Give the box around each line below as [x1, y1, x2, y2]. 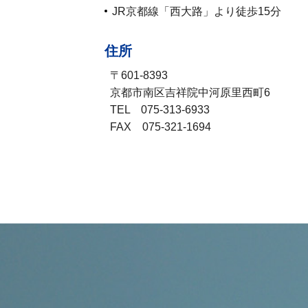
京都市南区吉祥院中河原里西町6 [110, 87, 270, 99]
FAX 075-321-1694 [110, 121, 211, 133]
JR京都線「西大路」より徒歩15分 [111, 5, 281, 18]
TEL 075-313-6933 [110, 104, 210, 116]
